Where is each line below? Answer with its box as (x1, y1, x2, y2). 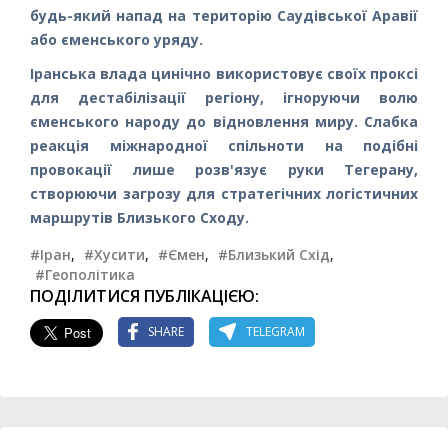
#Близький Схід (218, 244, 330, 264)
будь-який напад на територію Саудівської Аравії (30, 5, 418, 25)
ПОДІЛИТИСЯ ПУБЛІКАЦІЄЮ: (30, 284, 259, 307)
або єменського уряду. (30, 29, 203, 49)
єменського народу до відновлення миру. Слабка (30, 111, 418, 131)
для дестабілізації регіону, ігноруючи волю (30, 87, 418, 107)
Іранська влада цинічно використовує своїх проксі (30, 63, 418, 83)
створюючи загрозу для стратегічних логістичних (30, 183, 418, 203)
